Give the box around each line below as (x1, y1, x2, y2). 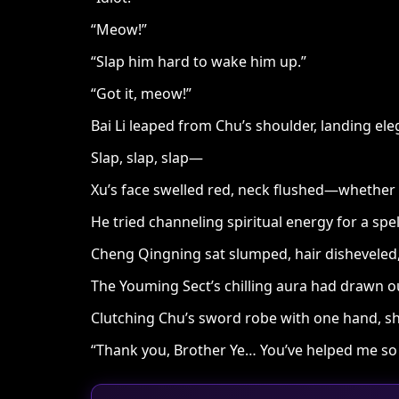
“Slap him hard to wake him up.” (91, 52, 306, 71)
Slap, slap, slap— (91, 148, 203, 167)
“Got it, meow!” (91, 84, 191, 103)
